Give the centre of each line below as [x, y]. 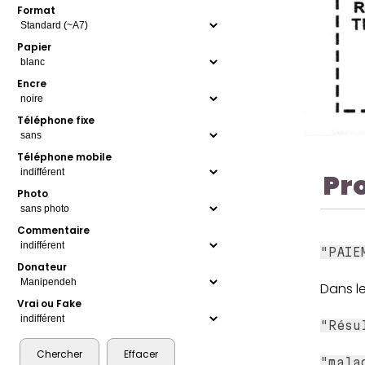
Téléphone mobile [65, 157]
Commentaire [54, 231]
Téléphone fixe [56, 121]
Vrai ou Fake [50, 304]
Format [37, 11]
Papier [35, 47]
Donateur [42, 267]
